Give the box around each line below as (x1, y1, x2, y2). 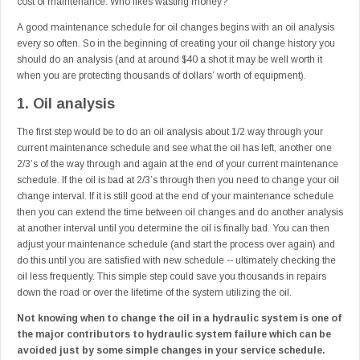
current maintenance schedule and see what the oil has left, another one (17, 142, 332, 154)
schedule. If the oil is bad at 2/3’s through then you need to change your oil (17, 174, 339, 186)
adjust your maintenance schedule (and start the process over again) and (17, 239, 335, 251)
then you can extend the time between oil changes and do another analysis (17, 207, 343, 219)
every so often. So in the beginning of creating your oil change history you (17, 38, 335, 50)
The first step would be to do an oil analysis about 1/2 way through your (17, 126, 323, 138)
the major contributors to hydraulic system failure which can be (17, 329, 331, 341)
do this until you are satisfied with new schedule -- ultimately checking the (17, 255, 336, 267)
